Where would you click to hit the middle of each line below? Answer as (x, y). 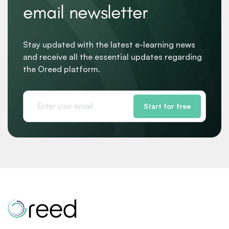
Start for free (167, 106)
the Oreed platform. (62, 69)
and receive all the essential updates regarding (112, 57)
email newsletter (85, 12)
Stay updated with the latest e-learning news (109, 44)
